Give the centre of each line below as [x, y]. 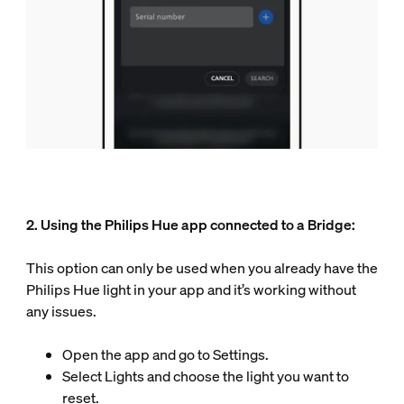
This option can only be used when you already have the [202, 267]
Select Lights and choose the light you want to [205, 376]
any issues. [62, 311]
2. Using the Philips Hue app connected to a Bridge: [192, 224]
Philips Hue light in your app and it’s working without [191, 289]
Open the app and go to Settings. [166, 354]
